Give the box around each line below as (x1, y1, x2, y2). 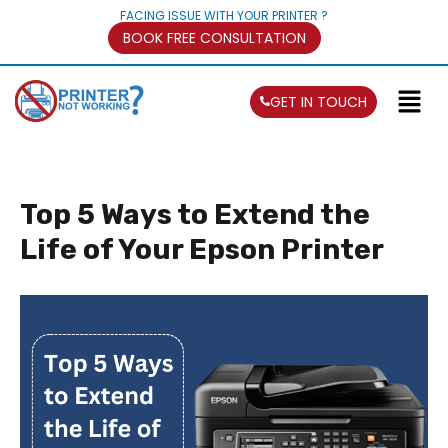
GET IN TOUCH (269, 92, 367, 112)
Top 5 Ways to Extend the (20, 198, 370, 231)
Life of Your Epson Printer (20, 233, 384, 266)
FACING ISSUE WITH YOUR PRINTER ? (120, 7, 328, 24)
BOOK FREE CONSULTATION (122, 28, 306, 48)
